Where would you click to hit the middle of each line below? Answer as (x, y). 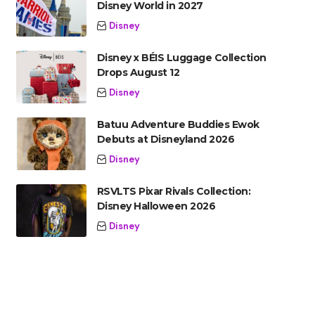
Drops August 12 (138, 72)
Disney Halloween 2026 (156, 206)
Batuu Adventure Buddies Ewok (178, 124)
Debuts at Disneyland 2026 (166, 139)
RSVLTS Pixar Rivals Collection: (174, 191)
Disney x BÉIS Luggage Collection (181, 58)
